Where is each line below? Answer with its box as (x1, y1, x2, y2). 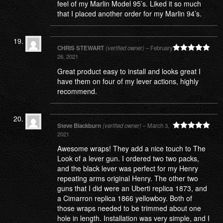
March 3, (147, 121, 169, 129)
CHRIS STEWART (57, 44, 106, 52)
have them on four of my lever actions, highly (57, 76, 199, 86)
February (150, 44, 173, 52)
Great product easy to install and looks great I (57, 66, 201, 76)
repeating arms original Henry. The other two (57, 173, 198, 184)
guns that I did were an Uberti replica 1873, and (57, 183, 207, 194)
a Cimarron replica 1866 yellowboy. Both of (57, 193, 192, 204)
